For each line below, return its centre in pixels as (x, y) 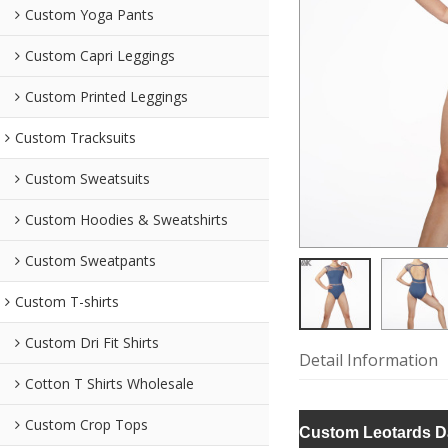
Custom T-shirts (67, 301)
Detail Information (368, 360)
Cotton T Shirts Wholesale (109, 383)
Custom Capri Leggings (100, 55)
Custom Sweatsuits (87, 178)
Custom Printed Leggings (106, 96)
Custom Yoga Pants (89, 14)
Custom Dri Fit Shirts (92, 342)
